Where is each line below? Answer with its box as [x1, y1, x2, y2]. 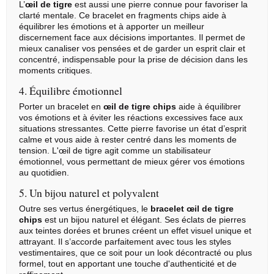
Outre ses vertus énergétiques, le [19, 204, 150, 213]
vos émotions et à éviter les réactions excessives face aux [19, 113, 243, 122]
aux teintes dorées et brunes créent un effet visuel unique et [19, 226, 251, 235]
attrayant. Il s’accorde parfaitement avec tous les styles [19, 237, 231, 246]
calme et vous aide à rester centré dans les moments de [19, 135, 237, 144]
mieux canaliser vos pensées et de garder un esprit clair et [19, 43, 245, 53]
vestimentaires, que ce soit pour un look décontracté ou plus [19, 248, 252, 257]
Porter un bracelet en [19, 102, 103, 111]
